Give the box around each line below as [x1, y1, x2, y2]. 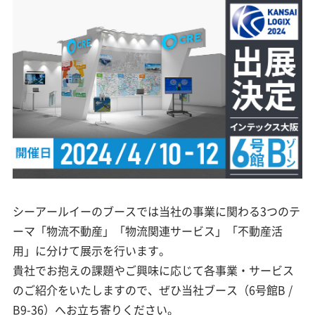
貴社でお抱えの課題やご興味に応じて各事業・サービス [13, 262, 295, 279]
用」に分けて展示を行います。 [13, 242, 171, 259]
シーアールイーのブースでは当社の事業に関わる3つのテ [13, 202, 301, 220]
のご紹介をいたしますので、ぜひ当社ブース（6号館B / [13, 281, 293, 299]
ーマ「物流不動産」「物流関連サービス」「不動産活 [13, 222, 283, 240]
